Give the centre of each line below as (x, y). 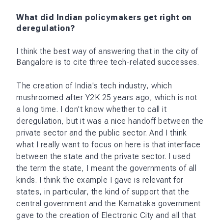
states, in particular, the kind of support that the (103, 192)
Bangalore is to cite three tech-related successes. (109, 62)
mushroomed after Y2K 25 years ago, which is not (107, 97)
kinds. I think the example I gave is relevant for (100, 180)
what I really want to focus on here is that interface (109, 144)
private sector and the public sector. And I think (102, 133)
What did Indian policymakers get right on (104, 17)
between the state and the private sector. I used (103, 156)
